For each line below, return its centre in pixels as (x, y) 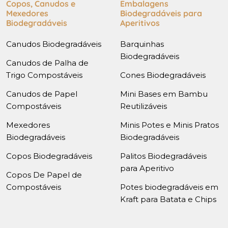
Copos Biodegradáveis (49, 156)
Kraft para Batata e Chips (168, 199)
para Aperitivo (147, 168)
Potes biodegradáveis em (169, 187)
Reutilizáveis (144, 106)
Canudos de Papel (42, 94)
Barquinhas (142, 44)
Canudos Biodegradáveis (54, 44)
